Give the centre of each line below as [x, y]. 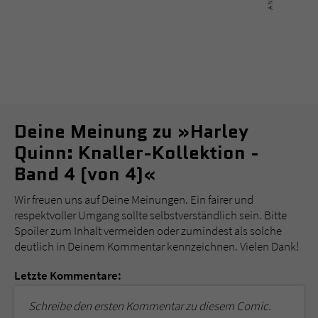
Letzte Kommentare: [68, 275]
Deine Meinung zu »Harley [131, 132]
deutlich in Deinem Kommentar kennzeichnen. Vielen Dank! [157, 246]
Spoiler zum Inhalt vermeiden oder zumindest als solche [148, 230]
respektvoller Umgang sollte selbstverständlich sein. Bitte [150, 215]
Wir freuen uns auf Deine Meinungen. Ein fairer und [134, 199]
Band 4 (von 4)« [85, 174]
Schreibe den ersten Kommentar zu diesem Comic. [150, 306]
